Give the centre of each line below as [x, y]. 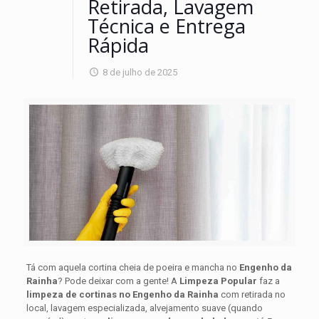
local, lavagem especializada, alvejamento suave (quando [144, 308]
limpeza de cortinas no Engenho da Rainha [122, 294]
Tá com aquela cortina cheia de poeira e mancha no [132, 267]
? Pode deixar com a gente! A [118, 281]
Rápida [118, 45]
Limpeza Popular [218, 281]
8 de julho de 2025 [140, 72]
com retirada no [252, 294]
